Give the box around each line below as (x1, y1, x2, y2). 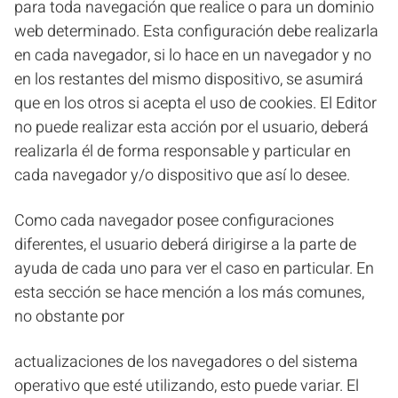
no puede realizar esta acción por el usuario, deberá (14, 115, 369, 139)
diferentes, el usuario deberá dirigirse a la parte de (14, 233, 356, 257)
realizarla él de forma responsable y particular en (14, 139, 351, 163)
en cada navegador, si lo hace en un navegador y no (14, 44, 371, 68)
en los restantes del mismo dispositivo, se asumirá (14, 68, 363, 92)
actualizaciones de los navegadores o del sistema (14, 350, 358, 374)
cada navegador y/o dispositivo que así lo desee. (14, 163, 350, 187)
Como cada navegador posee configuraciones (14, 209, 334, 233)
